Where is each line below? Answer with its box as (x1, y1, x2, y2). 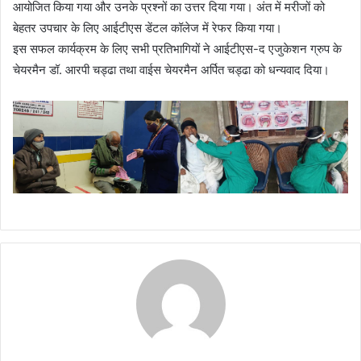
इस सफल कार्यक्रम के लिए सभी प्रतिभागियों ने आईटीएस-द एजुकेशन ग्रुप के (13, 40, 342, 56)
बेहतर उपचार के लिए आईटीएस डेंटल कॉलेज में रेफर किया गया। (13, 19, 282, 35)
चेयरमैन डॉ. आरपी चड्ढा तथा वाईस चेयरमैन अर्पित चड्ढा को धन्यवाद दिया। (13, 61, 330, 77)
